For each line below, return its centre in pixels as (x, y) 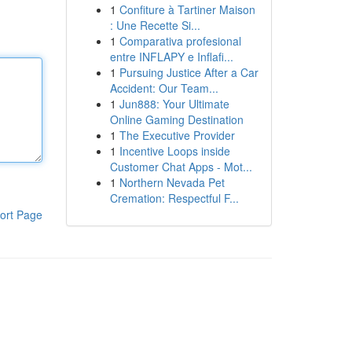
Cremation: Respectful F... (174, 198)
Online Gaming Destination (176, 119)
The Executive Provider (177, 135)
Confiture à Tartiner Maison (187, 9)
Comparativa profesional (180, 41)
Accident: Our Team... (164, 88)
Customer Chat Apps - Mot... (181, 167)
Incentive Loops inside (174, 151)
